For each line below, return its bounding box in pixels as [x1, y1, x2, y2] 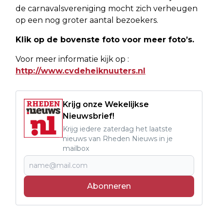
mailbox [63, 144, 89, 153]
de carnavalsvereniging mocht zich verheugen [16, 3, 198, 13]
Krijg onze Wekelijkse [63, 99, 149, 109]
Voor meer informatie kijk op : [16, 54, 129, 64]
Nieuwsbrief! [63, 111, 114, 121]
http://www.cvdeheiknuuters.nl [16, 66, 145, 75]
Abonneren [87, 181, 131, 191]
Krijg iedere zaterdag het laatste [63, 124, 172, 133]
